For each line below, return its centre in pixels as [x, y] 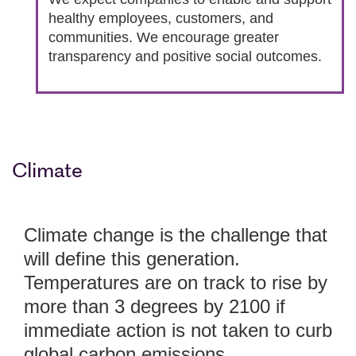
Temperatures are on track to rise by [176, 283]
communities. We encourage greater [163, 37]
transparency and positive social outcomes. [185, 56]
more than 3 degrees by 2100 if [155, 307]
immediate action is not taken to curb [178, 331]
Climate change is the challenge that [176, 235]
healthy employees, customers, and [161, 18]
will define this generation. [132, 259]
